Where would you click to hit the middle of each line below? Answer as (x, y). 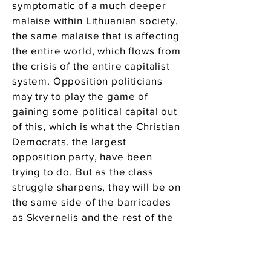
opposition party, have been (82, 156)
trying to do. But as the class (83, 171)
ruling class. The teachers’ (77, 232)
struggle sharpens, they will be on (96, 187)
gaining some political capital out (95, 111)
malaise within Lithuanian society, (95, 20)
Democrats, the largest (69, 141)
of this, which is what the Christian (96, 126)
